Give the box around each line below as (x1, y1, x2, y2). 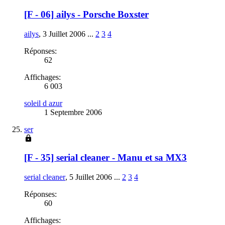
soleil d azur (24, 98, 62, 107)
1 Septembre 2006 (44, 107, 102, 117)
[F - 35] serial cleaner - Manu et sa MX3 (24, 152, 187, 163)
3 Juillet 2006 (43, 29, 85, 38)
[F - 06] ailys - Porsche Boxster (24, 9, 149, 20)
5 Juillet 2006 (69, 172, 112, 181)
